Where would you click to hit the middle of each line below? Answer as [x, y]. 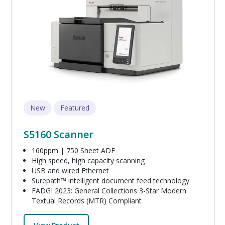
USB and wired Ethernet [70, 170]
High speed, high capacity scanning [88, 160]
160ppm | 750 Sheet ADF [73, 150]
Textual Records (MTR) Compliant [87, 200]
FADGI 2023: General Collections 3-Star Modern [109, 190]
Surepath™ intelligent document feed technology [110, 180]
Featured [75, 107]
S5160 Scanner [59, 134]
